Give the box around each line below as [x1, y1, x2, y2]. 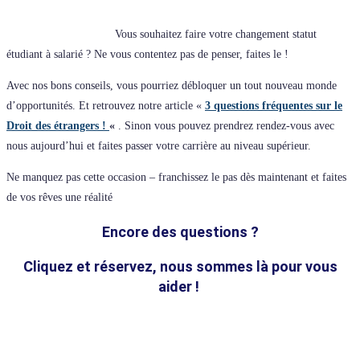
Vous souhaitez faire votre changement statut [115, 27, 317, 40]
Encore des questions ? [101, 223, 259, 240]
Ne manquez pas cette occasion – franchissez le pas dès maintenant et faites [6, 170, 346, 183]
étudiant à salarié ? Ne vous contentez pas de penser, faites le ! [6, 47, 288, 60]
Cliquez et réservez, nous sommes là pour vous [22, 257, 337, 275]
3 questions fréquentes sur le [205, 99, 342, 112]
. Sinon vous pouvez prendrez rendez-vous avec [118, 119, 334, 132]
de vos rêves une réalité [6, 190, 112, 203]
